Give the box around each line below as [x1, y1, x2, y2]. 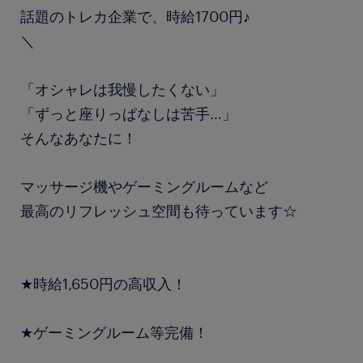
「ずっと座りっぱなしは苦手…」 [20, 105, 237, 122]
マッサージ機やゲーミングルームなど [20, 177, 268, 195]
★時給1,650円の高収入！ [20, 275, 186, 293]
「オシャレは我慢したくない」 [20, 80, 224, 98]
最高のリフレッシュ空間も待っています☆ [20, 202, 297, 220]
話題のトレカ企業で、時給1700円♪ [20, 7, 250, 25]
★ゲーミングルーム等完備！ [20, 323, 208, 341]
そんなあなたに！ [20, 129, 137, 147]
